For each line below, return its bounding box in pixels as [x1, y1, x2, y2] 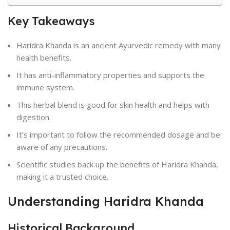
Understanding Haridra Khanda [8, 194, 204, 209]
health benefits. [16, 52, 71, 63]
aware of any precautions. [16, 142, 107, 152]
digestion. [16, 112, 51, 122]
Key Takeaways [8, 14, 95, 28]
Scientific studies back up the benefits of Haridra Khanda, [16, 159, 218, 169]
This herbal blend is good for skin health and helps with [16, 100, 209, 110]
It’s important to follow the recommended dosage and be [16, 129, 220, 140]
